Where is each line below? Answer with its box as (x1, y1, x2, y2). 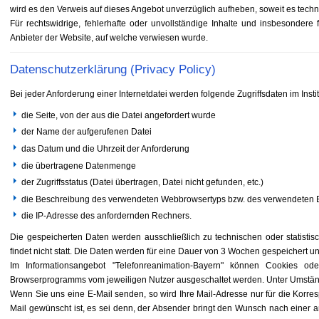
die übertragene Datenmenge (21, 160, 137, 171)
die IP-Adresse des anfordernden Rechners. (21, 211, 192, 221)
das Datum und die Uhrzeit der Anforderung (21, 143, 190, 154)
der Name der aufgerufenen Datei (21, 127, 152, 137)
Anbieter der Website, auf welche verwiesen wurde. (10, 33, 209, 43)
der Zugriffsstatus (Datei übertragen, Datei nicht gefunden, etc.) (21, 177, 264, 188)
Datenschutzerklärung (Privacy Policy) (10, 62, 216, 76)
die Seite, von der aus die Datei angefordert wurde (21, 110, 216, 120)
